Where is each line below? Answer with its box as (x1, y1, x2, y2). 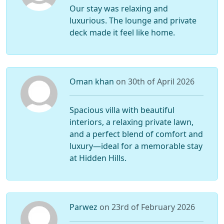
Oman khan (69, 76, 116, 87)
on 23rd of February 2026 (99, 201, 195, 213)
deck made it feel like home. (69, 27, 175, 38)
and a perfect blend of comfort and (69, 128, 203, 140)
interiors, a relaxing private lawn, (69, 116, 193, 128)
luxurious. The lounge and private (69, 15, 196, 26)
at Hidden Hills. (69, 152, 126, 164)
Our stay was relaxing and (69, 3, 168, 14)
